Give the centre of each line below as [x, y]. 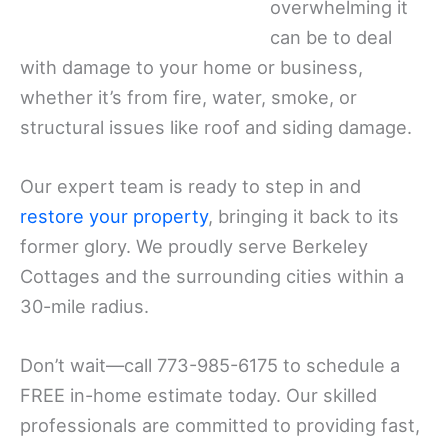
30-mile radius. [84, 306]
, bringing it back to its [303, 216]
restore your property [114, 216]
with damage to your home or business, [191, 67]
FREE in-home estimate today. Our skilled [198, 395]
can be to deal [331, 37]
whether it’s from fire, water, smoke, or [188, 97]
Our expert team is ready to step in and [190, 186]
